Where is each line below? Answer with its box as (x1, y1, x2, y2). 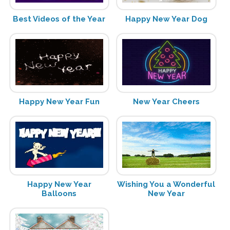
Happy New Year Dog (125, 14, 207, 24)
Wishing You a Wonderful (117, 180, 216, 189)
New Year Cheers (132, 97, 200, 107)
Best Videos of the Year (13, 14, 106, 24)
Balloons (42, 189, 77, 199)
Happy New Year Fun (18, 97, 100, 107)
